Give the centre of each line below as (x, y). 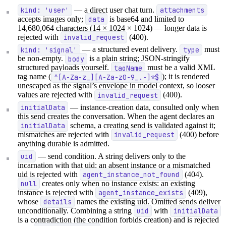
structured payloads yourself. (65, 68)
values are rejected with (56, 95)
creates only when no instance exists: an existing (118, 183)
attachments (182, 10)
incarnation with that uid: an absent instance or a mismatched (114, 165)
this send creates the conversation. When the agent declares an (116, 117)
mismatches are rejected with (65, 135)
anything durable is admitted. (64, 144)
